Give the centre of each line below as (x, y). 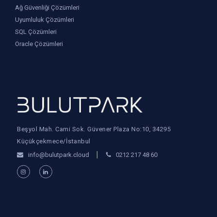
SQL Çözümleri (36, 31)
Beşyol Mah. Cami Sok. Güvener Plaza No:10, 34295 (94, 129)
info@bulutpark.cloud (59, 155)
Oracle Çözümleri (39, 44)
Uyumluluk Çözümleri (45, 19)
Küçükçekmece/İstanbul (54, 141)
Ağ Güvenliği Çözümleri (47, 7)
